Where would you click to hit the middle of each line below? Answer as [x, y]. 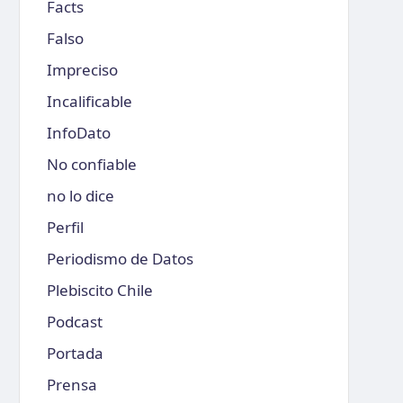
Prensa [72, 385]
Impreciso [82, 70]
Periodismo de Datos [120, 259]
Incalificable [89, 101]
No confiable [91, 164]
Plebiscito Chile [99, 290]
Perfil [65, 227]
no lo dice [80, 196]
